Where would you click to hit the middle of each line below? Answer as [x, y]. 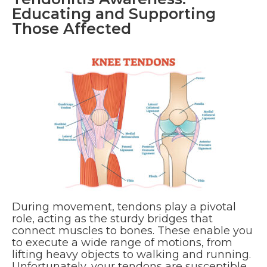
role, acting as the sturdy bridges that [112, 219]
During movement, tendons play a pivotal [124, 207]
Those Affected [72, 29]
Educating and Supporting [114, 14]
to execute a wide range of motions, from [122, 243]
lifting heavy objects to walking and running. [131, 255]
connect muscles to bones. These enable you [132, 231]
